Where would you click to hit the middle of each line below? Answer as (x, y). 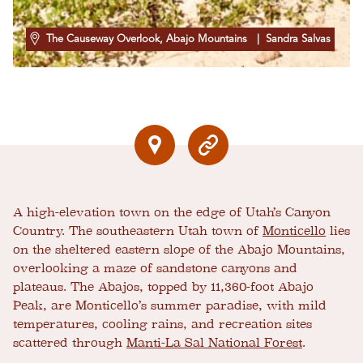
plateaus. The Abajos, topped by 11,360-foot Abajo (163, 287)
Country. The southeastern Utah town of (138, 231)
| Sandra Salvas (290, 40)
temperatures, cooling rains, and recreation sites (162, 325)
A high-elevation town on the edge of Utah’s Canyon (172, 213)
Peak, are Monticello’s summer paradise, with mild (170, 306)
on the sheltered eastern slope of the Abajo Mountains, (179, 250)
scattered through (70, 343)
